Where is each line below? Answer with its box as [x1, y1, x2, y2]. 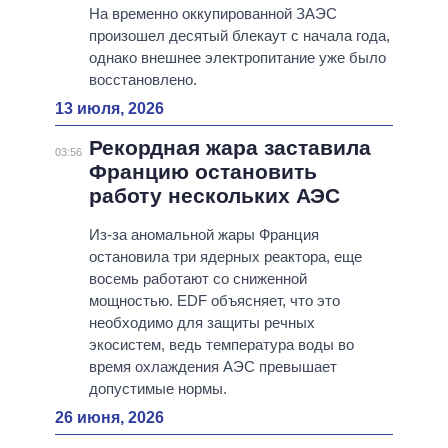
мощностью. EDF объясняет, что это [88, 292, 340, 310]
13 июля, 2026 [55, 100, 164, 118]
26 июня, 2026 [55, 409, 164, 427]
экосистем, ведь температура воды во [88, 336, 354, 354]
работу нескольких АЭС [88, 184, 340, 208]
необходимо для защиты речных [88, 314, 315, 332]
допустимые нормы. [88, 380, 227, 398]
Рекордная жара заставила [88, 136, 371, 160]
